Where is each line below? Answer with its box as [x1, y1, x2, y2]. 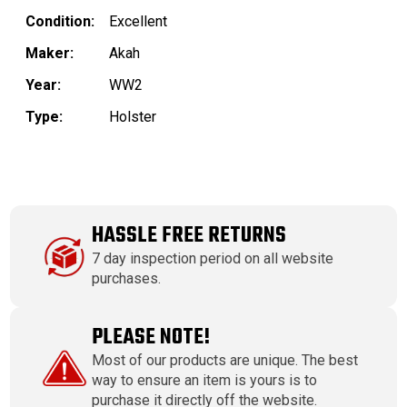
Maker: [25, 45, 74, 63]
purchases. [92, 270, 162, 288]
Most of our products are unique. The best [92, 352, 359, 370]
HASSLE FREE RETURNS [92, 219, 287, 253]
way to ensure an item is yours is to [92, 372, 318, 390]
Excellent [109, 13, 167, 31]
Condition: [25, 13, 94, 31]
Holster [109, 108, 156, 126]
